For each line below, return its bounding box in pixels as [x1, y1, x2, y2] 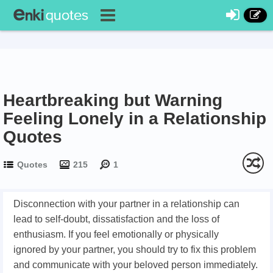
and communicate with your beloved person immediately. [13, 260, 258, 270]
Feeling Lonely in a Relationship [3, 109, 266, 128]
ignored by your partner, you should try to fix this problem [13, 244, 256, 255]
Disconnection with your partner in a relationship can [13, 199, 239, 209]
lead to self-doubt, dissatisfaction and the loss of [13, 214, 219, 224]
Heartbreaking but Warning [3, 91, 222, 110]
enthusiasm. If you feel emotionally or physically [13, 229, 219, 239]
